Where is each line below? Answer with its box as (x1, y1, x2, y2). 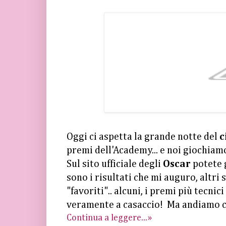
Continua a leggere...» (67, 213, 152, 223)
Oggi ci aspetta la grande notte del (67, 132, 219, 142)
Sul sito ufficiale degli (67, 159, 163, 169)
